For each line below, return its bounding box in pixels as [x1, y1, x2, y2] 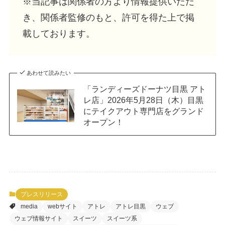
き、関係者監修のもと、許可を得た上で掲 [22, 12, 194, 23]
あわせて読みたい [27, 70, 71, 76]
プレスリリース [20, 191, 63, 198]
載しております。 [22, 28, 95, 39]
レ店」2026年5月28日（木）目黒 [83, 95, 203, 105]
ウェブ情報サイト [14, 215, 63, 222]
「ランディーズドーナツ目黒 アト [83, 84, 206, 94]
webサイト [47, 203, 77, 210]
